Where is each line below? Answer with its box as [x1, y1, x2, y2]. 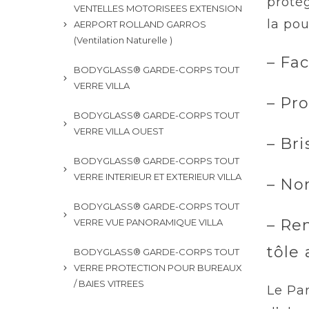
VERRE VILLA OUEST [74, 126, 163, 137]
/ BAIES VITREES [74, 278, 144, 289]
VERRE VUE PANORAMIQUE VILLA [74, 217, 223, 228]
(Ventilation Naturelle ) [74, 34, 172, 46]
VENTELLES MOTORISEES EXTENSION [74, 3, 242, 14]
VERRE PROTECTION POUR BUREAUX [74, 262, 242, 273]
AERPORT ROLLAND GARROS [74, 19, 206, 30]
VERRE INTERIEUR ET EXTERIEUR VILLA [74, 171, 241, 182]
